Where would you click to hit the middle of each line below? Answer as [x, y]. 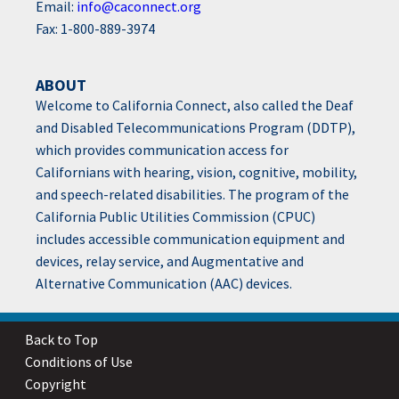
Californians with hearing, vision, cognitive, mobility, [196, 171]
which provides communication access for [162, 149]
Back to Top [61, 339]
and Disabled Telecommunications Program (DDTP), [195, 127]
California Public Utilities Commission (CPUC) [175, 216]
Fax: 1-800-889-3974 [95, 28]
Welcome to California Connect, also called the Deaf [195, 105]
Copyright [56, 383]
